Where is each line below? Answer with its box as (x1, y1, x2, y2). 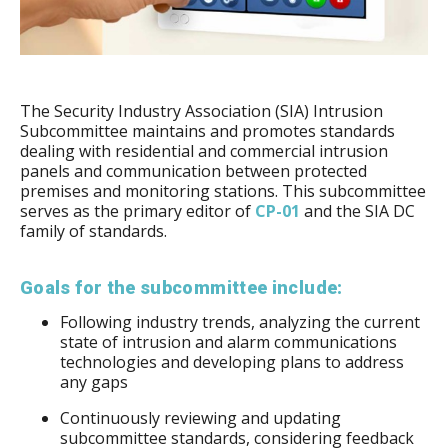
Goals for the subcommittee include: (20, 277, 343, 299)
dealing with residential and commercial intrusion (20, 140, 388, 163)
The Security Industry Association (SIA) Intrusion (20, 100, 383, 123)
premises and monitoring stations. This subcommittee (20, 180, 426, 203)
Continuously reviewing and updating (60, 406, 341, 429)
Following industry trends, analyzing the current (60, 310, 420, 333)
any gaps (60, 370, 128, 393)
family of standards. (20, 220, 167, 243)
